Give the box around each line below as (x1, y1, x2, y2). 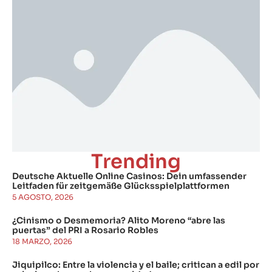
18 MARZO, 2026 (12, 237, 72, 246)
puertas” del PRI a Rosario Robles (12, 225, 158, 236)
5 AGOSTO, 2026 (12, 192, 73, 202)
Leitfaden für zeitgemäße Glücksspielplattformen (12, 180, 229, 191)
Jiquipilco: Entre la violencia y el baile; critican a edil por (12, 259, 259, 270)
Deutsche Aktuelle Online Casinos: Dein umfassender (12, 171, 246, 182)
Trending (91, 149, 181, 174)
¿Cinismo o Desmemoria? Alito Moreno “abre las (12, 215, 225, 226)
